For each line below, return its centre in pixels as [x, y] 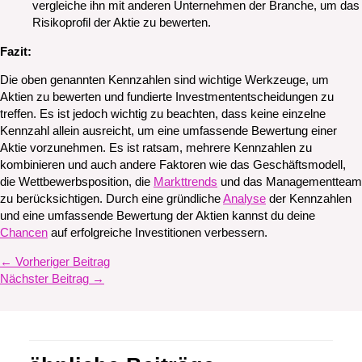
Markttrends [185, 182]
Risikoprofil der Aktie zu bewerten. [122, 23]
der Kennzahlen [309, 199]
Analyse [244, 199]
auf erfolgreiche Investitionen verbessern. [158, 233]
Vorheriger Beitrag [61, 261]
